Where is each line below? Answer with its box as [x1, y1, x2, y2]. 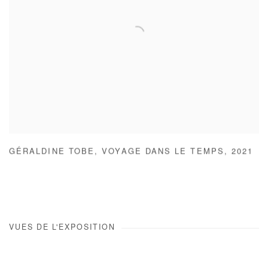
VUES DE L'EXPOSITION [9, 224, 115, 232]
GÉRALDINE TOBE [9, 148, 95, 157]
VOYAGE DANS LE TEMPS [102, 148, 224, 157]
